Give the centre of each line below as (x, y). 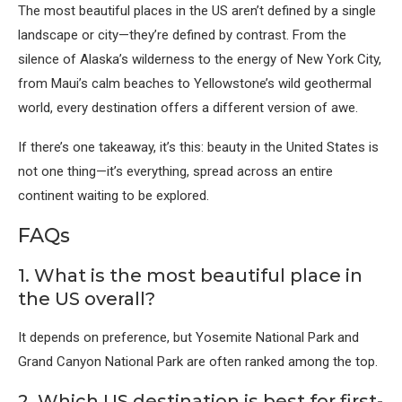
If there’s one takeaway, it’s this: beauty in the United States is (198, 148)
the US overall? (87, 299)
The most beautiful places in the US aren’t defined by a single (197, 11)
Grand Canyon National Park (100, 362)
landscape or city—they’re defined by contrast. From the (182, 35)
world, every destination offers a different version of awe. (188, 108)
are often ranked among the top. (280, 362)
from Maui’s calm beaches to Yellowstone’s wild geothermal (195, 84)
